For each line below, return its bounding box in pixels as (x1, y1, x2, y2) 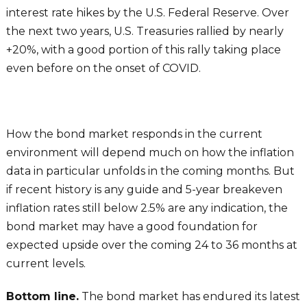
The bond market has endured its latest (78, 289, 300, 303)
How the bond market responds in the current (5, 127, 262, 140)
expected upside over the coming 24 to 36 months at (5, 238, 297, 251)
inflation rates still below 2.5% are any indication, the (5, 201, 288, 214)
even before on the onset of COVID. (5, 61, 201, 75)
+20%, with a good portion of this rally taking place (5, 42, 281, 56)
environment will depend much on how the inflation (5, 145, 294, 159)
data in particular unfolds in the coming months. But (5, 164, 295, 177)
